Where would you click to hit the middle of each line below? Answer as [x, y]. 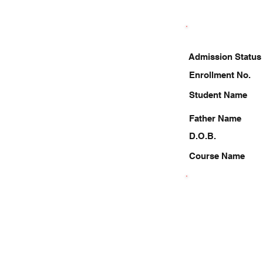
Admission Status [225, 57]
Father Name [215, 118]
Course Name [217, 156]
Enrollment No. [220, 75]
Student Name [218, 95]
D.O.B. [203, 136]
